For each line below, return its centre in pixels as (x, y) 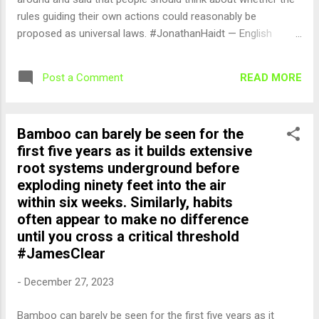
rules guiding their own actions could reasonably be (137, 16)
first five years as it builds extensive (135, 151)
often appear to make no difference (133, 219)
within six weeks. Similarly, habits (125, 202)
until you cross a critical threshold (128, 236)
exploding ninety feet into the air (122, 185)
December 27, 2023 (69, 282)
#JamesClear (61, 253)
